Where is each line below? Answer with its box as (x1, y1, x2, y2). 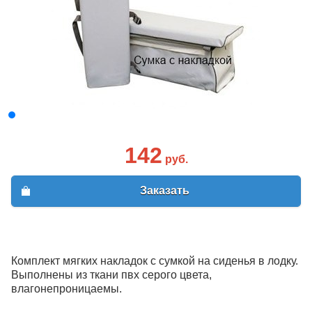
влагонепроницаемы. (11, 282, 122, 295)
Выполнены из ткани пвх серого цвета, (11, 268, 212, 281)
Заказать (139, 185, 189, 197)
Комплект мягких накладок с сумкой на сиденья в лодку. (11, 254, 298, 267)
